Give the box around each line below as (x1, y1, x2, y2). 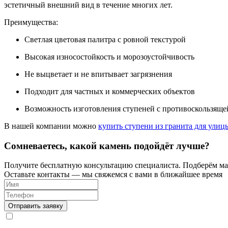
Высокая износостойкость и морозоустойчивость (24, 52, 194, 61)
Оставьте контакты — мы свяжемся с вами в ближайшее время (4, 170, 222, 179)
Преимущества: (4, 17, 58, 26)
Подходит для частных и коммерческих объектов (24, 87, 195, 96)
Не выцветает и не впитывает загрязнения (24, 69, 172, 78)
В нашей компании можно (4, 121, 98, 130)
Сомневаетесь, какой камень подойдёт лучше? (4, 140, 210, 151)
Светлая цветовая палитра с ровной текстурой (24, 35, 186, 44)
